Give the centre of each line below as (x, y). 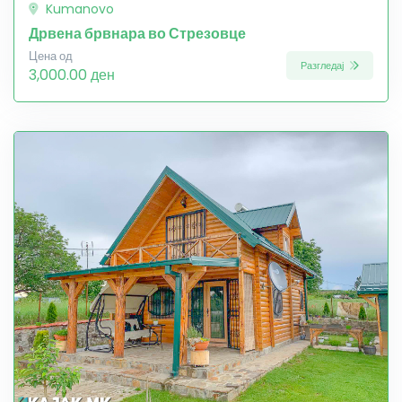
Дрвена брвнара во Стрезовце (137, 33)
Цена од (51, 56)
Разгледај (323, 66)
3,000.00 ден (72, 74)
